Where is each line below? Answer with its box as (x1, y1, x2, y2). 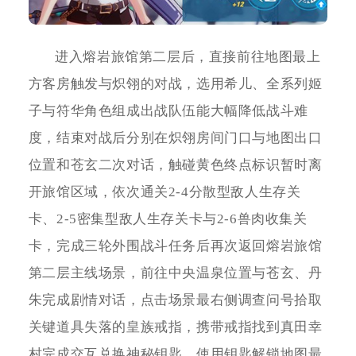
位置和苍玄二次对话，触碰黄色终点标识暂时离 (28, 157, 323, 173)
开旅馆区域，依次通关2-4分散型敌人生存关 (28, 184, 301, 200)
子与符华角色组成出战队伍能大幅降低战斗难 (28, 103, 308, 119)
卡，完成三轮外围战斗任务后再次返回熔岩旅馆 (28, 238, 323, 254)
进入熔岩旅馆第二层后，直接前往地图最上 (55, 49, 321, 65)
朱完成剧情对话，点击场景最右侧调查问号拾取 (28, 292, 323, 308)
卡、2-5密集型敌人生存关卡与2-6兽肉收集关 (28, 211, 308, 227)
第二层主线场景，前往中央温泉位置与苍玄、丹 (28, 265, 323, 281)
